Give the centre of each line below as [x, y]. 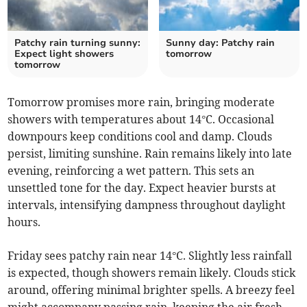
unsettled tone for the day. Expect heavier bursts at [142, 188]
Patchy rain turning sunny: [78, 43]
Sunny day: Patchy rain [220, 43]
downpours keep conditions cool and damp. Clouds [140, 137]
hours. [24, 222]
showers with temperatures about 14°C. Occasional [141, 120]
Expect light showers [64, 54]
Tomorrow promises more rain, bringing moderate [142, 102]
